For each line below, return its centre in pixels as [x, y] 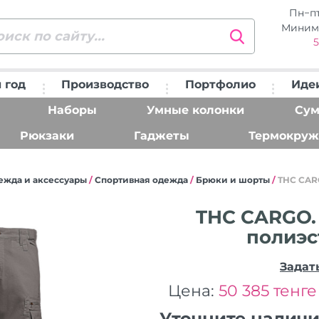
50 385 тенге [268, 291]
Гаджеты [161, 135]
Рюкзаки [47, 135]
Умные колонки [196, 110]
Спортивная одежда [141, 179]
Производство [105, 84]
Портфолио [220, 84]
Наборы [73, 110]
